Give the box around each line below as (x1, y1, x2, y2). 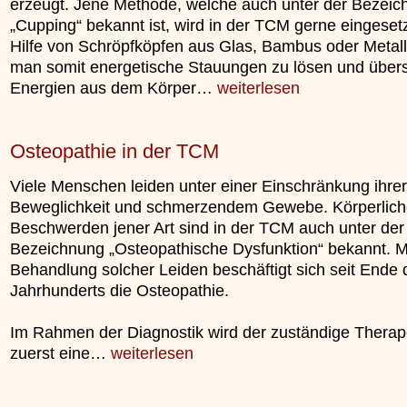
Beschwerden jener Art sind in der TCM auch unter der (10, 218, 404, 237)
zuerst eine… (10, 343, 111, 362)
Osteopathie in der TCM (10, 140, 219, 163)
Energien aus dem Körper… (10, 78, 217, 97)
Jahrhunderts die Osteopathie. (10, 281, 229, 300)
